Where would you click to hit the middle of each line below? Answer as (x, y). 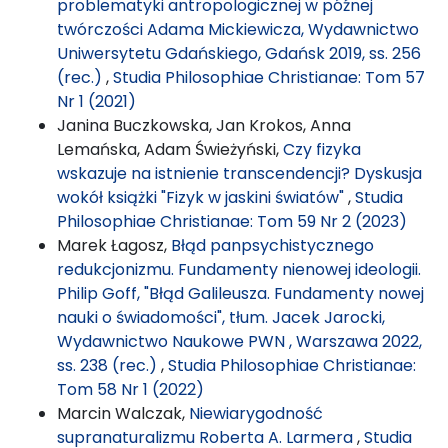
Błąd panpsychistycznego (272, 245)
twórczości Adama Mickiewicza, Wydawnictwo (238, 29)
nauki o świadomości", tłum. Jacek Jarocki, (221, 317)
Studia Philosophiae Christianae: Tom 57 (269, 77)
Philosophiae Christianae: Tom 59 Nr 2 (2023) (232, 221)
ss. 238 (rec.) (109, 365)
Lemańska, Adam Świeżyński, (170, 149)
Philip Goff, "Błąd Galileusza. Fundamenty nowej (240, 293)
